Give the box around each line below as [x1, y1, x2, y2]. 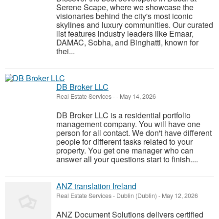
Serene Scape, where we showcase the [56, 1, 194, 13]
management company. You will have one [56, 118, 200, 130]
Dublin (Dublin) [116, 191, 157, 200]
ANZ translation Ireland [56, 180, 136, 192]
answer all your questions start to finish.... [56, 153, 198, 165]
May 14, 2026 [118, 92, 156, 101]
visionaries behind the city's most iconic [56, 10, 193, 22]
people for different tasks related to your [56, 136, 193, 147]
